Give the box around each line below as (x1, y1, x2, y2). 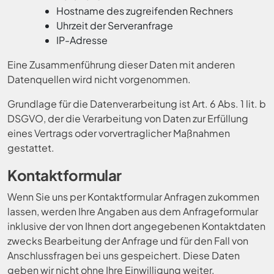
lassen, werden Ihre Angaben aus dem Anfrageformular (7, 205, 258, 218)
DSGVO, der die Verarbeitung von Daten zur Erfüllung (7, 112, 248, 125)
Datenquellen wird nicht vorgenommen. (7, 73, 191, 86)
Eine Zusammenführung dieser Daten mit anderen (7, 58, 235, 71)
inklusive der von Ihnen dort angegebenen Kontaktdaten (7, 220, 265, 232)
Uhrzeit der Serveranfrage (56, 19, 173, 32)
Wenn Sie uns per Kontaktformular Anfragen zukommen (7, 190, 259, 203)
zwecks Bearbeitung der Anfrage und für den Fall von (7, 234, 248, 247)
